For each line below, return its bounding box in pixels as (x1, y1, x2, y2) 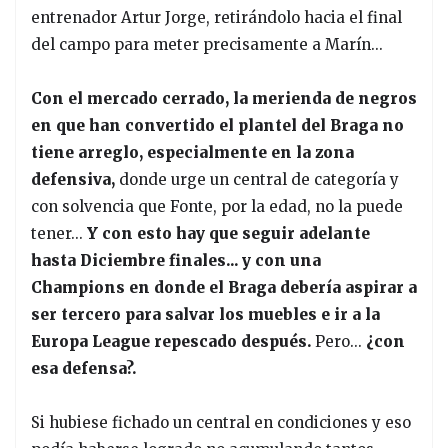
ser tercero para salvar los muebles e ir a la (31, 304, 380, 324)
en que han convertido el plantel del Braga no (31, 115, 404, 135)
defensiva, (31, 169, 115, 189)
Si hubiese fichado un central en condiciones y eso (31, 412, 411, 432)
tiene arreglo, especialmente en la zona (31, 142, 354, 162)
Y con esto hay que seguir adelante (87, 223, 370, 243)
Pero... (311, 331, 366, 351)
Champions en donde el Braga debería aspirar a (31, 277, 417, 297)
